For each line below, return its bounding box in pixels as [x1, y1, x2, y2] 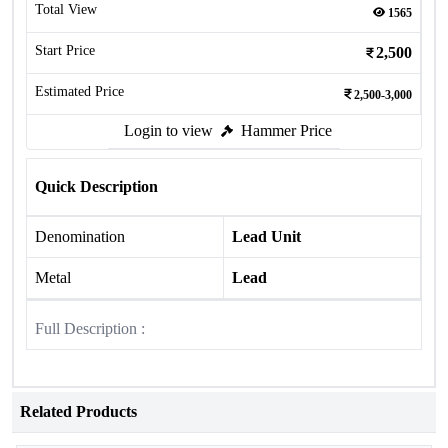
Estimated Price [35, 84, 124, 99]
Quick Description [35, 178, 158, 195]
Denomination [35, 228, 125, 245]
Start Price [35, 43, 95, 58]
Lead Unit [232, 228, 301, 245]
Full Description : [35, 320, 145, 337]
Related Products [20, 403, 137, 420]
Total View [35, 2, 97, 17]
